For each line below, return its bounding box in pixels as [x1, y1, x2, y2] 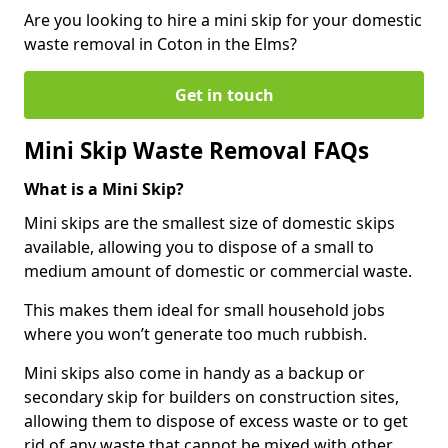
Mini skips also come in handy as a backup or [24, 361, 365, 384]
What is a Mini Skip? [24, 177, 184, 200]
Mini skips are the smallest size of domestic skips [24, 211, 395, 234]
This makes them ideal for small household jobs [24, 298, 385, 321]
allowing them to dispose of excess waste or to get [24, 409, 408, 432]
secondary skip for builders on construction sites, [24, 385, 399, 408]
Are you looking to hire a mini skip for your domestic [24, 8, 422, 31]
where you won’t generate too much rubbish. [24, 322, 367, 345]
